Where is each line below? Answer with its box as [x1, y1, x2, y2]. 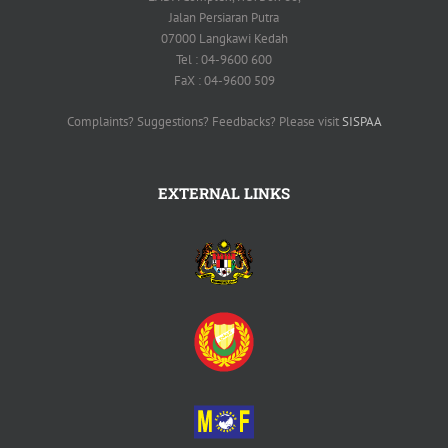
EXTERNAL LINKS [158, 182, 290, 203]
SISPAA [341, 112, 382, 130]
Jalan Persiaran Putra [169, 8, 279, 26]
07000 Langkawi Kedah [160, 29, 288, 47]
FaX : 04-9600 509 [173, 71, 275, 89]
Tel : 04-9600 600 [176, 50, 272, 68]
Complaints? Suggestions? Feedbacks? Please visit [66, 112, 342, 130]
